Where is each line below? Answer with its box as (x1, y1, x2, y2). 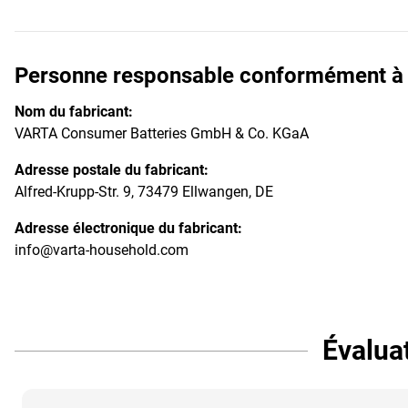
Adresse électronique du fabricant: (15, 219, 242, 237)
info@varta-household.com (15, 240, 189, 259)
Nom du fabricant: (15, 102, 133, 120)
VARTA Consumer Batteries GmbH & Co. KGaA (15, 124, 309, 142)
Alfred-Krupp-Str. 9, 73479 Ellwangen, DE (15, 182, 273, 200)
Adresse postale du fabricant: (15, 160, 209, 178)
